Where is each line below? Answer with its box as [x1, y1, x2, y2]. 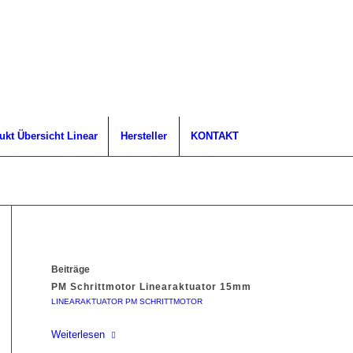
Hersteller [121, 130, 167, 142]
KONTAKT [191, 130, 239, 142]
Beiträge [50, 264, 90, 275]
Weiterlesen [50, 329, 105, 341]
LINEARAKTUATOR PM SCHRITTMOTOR [50, 297, 203, 306]
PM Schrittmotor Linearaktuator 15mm [50, 281, 251, 292]
